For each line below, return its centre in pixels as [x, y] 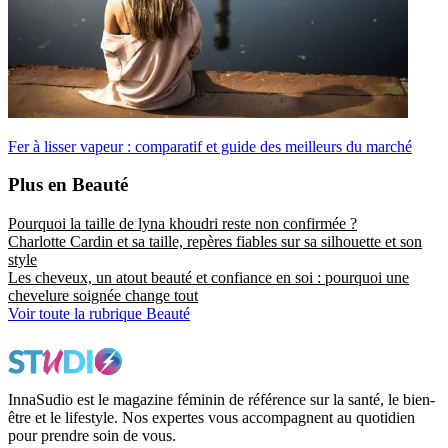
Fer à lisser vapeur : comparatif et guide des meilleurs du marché [210, 146]
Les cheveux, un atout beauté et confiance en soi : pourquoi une [208, 278]
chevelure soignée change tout [103, 296]
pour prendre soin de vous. [92, 436]
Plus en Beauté [68, 185]
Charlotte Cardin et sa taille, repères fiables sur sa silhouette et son [215, 242]
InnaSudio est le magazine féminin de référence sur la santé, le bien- [221, 400]
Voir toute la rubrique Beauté [99, 314]
